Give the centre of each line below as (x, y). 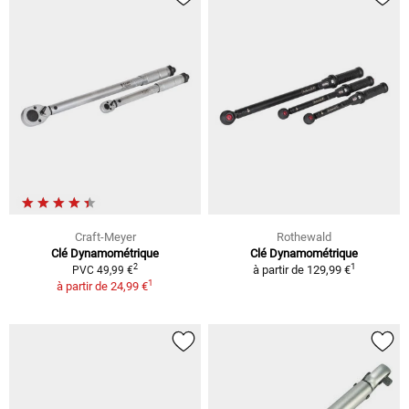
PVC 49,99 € (103, 270)
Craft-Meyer (105, 236)
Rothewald (304, 236)
